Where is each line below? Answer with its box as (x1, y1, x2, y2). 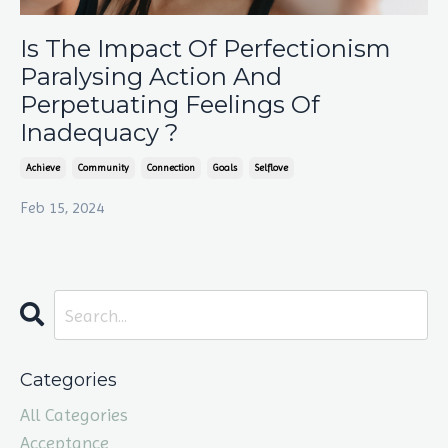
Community (78, 162, 129, 174)
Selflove (255, 162, 288, 174)
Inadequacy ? (20, 118, 179, 148)
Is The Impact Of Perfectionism (20, 34, 391, 64)
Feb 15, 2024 (20, 198, 104, 218)
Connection (147, 162, 195, 174)
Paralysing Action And (20, 62, 282, 92)
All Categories (20, 404, 128, 426)
